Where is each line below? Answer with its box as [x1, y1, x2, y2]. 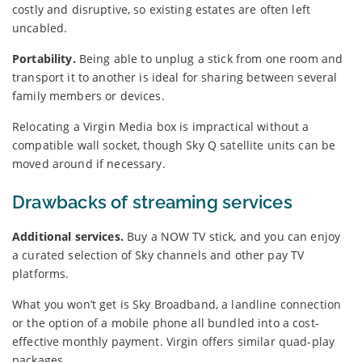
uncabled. [12, 19, 68, 36]
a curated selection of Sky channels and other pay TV [12, 246, 305, 263]
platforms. [12, 265, 69, 281]
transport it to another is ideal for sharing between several [12, 69, 338, 85]
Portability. [12, 50, 79, 66]
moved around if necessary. [12, 155, 166, 171]
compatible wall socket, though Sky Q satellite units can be [12, 137, 336, 153]
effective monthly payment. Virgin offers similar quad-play [12, 333, 335, 349]
